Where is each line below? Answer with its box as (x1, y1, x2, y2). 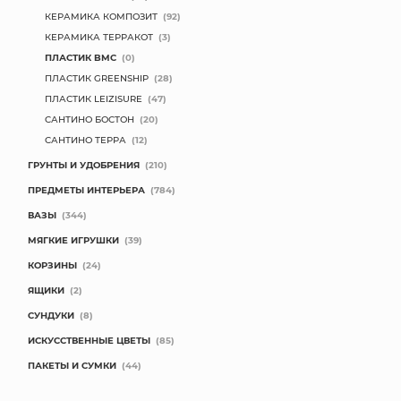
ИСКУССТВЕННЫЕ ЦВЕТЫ (28, 334, 150, 346)
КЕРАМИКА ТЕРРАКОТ (45, 30, 153, 43)
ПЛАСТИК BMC (45, 51, 116, 64)
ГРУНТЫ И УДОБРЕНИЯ (28, 158, 140, 171)
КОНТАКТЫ (170, 19, 231, 32)
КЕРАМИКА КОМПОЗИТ (45, 10, 158, 22)
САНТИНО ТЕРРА (45, 133, 126, 146)
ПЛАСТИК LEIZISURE (45, 92, 142, 105)
